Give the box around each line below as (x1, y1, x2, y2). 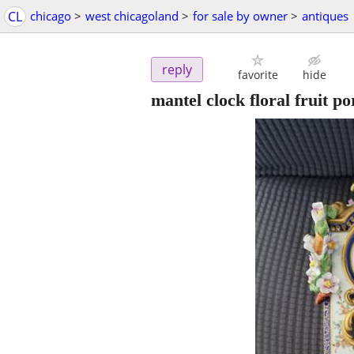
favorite (237, 67, 278, 83)
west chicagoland (85, 8, 179, 24)
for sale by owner (193, 8, 288, 24)
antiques (302, 8, 348, 24)
